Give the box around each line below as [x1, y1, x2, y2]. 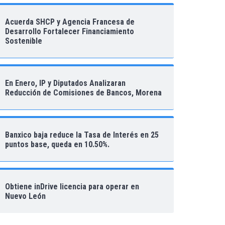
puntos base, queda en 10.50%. [5, 139, 109, 149]
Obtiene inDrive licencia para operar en [5, 181, 139, 191]
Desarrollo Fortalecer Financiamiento [5, 26, 134, 36]
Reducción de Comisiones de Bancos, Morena [5, 87, 162, 97]
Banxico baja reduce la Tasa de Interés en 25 [5, 130, 159, 140]
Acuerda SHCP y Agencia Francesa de [5, 17, 135, 27]
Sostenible [5, 36, 42, 46]
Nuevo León [5, 191, 46, 201]
